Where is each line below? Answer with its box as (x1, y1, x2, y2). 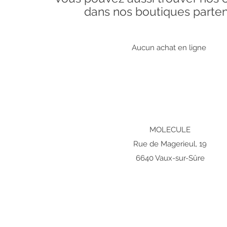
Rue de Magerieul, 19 (133, 139, 207, 148)
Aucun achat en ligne (132, 43, 208, 52)
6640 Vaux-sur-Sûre (135, 154, 205, 163)
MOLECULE (149, 125, 191, 134)
